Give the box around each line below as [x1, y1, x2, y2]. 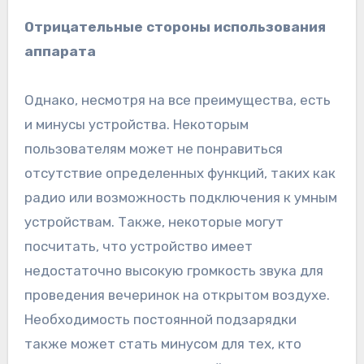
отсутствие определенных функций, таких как [24, 164, 336, 181]
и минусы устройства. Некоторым [24, 115, 249, 132]
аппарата [24, 42, 96, 59]
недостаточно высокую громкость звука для [24, 262, 323, 279]
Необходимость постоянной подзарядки [24, 310, 297, 327]
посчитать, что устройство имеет [24, 237, 253, 254]
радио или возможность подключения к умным [24, 188, 337, 206]
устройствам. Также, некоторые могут [24, 213, 284, 230]
